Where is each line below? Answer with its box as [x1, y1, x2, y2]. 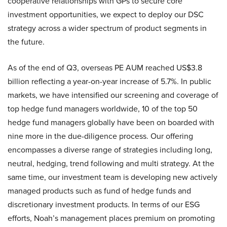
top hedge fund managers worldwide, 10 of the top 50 [8, 103, 198, 115]
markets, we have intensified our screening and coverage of [8, 89, 218, 101]
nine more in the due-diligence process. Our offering [8, 130, 193, 142]
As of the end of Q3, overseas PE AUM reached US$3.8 [8, 62, 202, 73]
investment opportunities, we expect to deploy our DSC [8, 9, 204, 20]
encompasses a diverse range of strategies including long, [8, 144, 212, 156]
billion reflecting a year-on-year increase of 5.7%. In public [8, 75, 211, 87]
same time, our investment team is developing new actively [8, 171, 217, 183]
